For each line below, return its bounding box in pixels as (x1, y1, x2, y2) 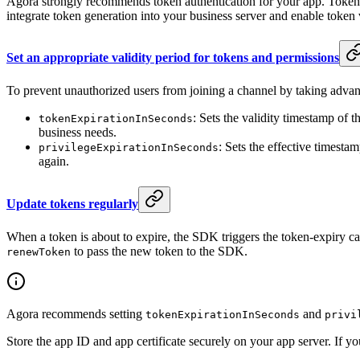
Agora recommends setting (6, 306, 145, 321)
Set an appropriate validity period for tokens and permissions (6, 51, 339, 65)
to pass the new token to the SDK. (71, 243, 247, 258)
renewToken (6, 245, 71, 258)
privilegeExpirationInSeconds (39, 141, 219, 154)
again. (39, 154, 69, 169)
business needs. (39, 125, 117, 140)
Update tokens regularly (6, 196, 138, 211)
